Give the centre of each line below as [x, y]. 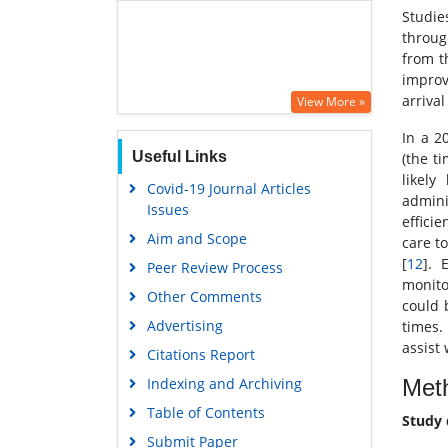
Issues [167, 210]
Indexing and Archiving [224, 384]
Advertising [184, 326]
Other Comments [204, 297]
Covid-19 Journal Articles [228, 189]
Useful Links [179, 157]
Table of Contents [205, 413]
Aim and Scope [196, 239]
